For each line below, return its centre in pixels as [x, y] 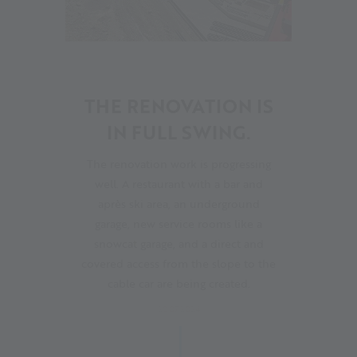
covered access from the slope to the [178, 264]
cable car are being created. [178, 284]
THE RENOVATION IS [178, 106]
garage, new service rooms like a [178, 224]
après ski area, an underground [178, 204]
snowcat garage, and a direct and [178, 244]
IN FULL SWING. [178, 133]
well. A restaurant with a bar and [178, 184]
